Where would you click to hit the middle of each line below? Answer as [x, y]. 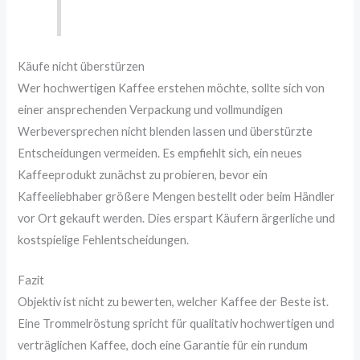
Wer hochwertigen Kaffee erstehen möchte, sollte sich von [172, 88]
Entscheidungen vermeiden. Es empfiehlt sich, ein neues [160, 153]
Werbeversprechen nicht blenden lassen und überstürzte [166, 131]
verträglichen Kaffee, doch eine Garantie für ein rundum [163, 346]
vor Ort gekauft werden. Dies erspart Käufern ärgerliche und [177, 218]
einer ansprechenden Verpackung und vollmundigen [151, 109]
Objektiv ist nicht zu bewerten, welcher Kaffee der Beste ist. [174, 302]
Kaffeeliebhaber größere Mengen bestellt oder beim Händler [177, 196]
